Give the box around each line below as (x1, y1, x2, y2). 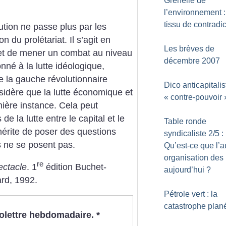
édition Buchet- (43, 161, 106, 172)
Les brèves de (164, 44, 214, 53)
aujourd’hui (164, 165, 204, 174)
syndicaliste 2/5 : (164, 129, 223, 138)
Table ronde (164, 117, 206, 126)
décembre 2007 (164, 56, 220, 65)
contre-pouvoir (171, 93, 222, 101)
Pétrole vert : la (164, 190, 217, 198)
